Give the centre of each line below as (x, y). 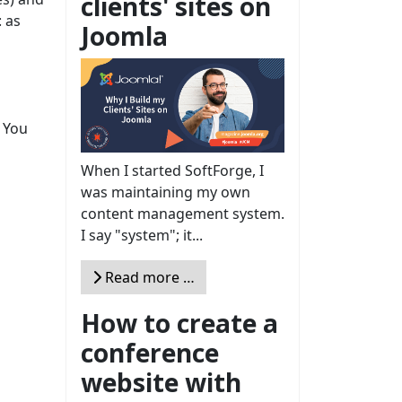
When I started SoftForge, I (172, 170)
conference (150, 352)
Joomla (124, 36)
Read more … (148, 277)
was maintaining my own (166, 192)
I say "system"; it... (142, 235)
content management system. (183, 213)
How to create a (179, 323)
